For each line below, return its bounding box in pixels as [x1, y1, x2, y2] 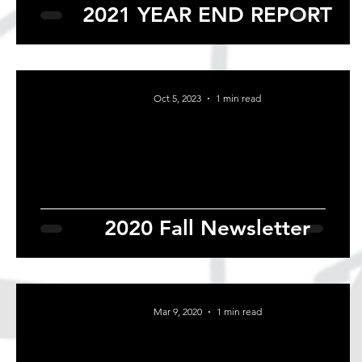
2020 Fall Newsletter [104, 216, 310, 242]
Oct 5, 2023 [154, 92, 201, 105]
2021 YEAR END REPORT [82, 2, 332, 28]
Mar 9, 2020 [153, 305, 202, 318]
